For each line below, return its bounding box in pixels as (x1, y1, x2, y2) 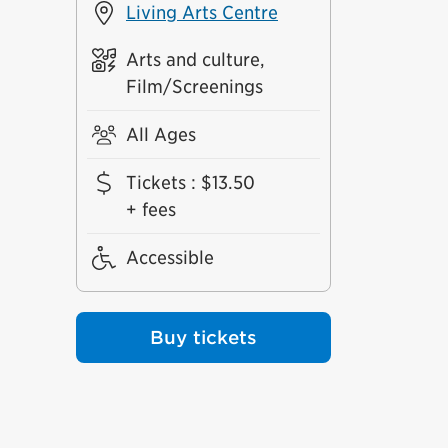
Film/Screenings (125, 76, 263, 97)
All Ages (125, 124, 196, 145)
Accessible (125, 247, 214, 268)
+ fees (125, 199, 176, 220)
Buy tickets (149, 327, 257, 348)
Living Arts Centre (125, 2, 278, 23)
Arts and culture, (125, 49, 265, 70)
